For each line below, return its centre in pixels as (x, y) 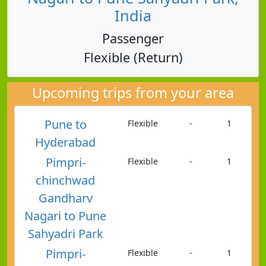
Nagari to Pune (66, 216)
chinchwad (66, 180)
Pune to (65, 124)
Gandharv (65, 198)
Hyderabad (66, 142)
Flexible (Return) (133, 57)
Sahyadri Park (65, 233)
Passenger (133, 38)
